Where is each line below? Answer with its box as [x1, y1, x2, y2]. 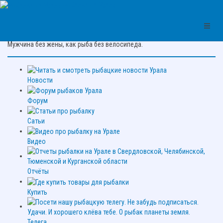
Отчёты [27, 167, 49, 176]
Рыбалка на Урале [63, 1, 116, 9]
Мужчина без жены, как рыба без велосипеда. [7, 40, 143, 49]
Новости [27, 76, 53, 84]
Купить [27, 188, 47, 196]
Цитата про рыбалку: [7, 21, 69, 29]
